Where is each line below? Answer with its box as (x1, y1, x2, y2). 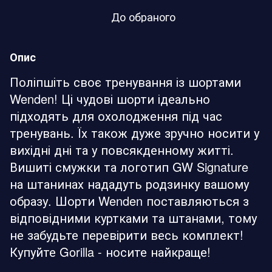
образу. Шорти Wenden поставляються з (10, 191, 249, 209)
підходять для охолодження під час (10, 106, 222, 124)
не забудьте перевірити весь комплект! (10, 225, 243, 243)
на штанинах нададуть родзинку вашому (10, 174, 249, 192)
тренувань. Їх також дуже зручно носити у (10, 123, 259, 141)
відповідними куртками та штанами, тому (10, 208, 257, 226)
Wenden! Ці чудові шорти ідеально (10, 89, 210, 107)
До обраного (111, 8, 175, 24)
